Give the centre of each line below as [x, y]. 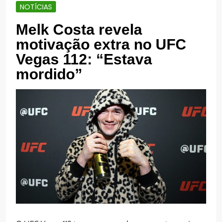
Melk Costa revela [79, 30]
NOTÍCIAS [36, 7]
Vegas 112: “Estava [84, 59]
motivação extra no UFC [101, 45]
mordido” [49, 74]
